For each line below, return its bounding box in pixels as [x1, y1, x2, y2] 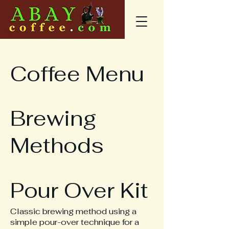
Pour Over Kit [10, 177, 148, 204]
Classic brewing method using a [10, 206, 136, 217]
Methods [10, 132, 104, 159]
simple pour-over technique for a [10, 217, 139, 227]
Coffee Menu [10, 60, 144, 87]
